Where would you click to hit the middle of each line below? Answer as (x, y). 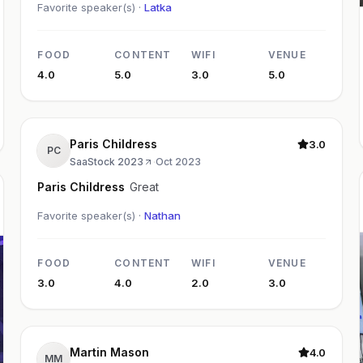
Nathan (163, 216)
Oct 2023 (179, 162)
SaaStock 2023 (107, 162)
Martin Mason (110, 352)
